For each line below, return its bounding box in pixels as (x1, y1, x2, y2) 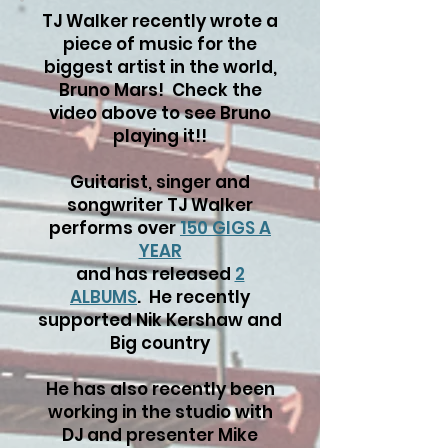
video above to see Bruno (49, 101, 271, 125)
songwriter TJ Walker (67, 193, 253, 217)
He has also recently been (45, 377, 275, 401)
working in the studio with (47, 400, 273, 424)
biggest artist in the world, (43, 55, 277, 79)
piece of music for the (63, 32, 257, 56)
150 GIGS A (180, 216, 271, 240)
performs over (49, 216, 180, 240)
